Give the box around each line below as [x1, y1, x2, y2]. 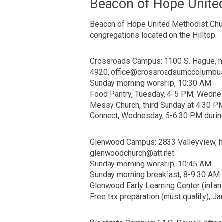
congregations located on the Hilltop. [90, 30, 217, 40]
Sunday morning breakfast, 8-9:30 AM [90, 169, 220, 179]
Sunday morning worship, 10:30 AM [90, 78, 211, 88]
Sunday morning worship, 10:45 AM [90, 159, 211, 168]
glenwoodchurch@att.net [90, 148, 174, 158]
